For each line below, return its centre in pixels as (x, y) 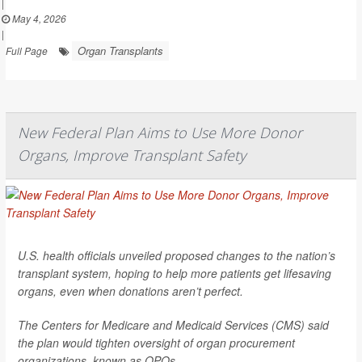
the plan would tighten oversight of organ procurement (156, 342)
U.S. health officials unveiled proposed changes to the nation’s (177, 255)
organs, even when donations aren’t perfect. (130, 290)
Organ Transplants (120, 50)
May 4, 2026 (38, 18)
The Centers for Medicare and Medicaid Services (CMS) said (173, 324)
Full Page (27, 50)
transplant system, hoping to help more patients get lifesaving (175, 273)
